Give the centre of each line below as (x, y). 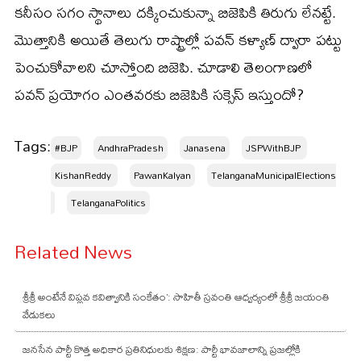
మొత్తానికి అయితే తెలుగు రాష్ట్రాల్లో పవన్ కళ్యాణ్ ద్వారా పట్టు (178, 39)
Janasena (205, 147)
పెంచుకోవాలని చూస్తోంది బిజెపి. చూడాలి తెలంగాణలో (164, 67)
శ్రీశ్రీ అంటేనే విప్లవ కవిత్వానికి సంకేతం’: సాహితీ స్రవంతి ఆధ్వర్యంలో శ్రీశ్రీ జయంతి (176, 296)
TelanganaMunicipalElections (274, 175)
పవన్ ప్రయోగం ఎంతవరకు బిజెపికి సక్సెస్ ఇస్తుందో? (159, 94)
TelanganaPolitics (108, 202)
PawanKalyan (162, 175)
